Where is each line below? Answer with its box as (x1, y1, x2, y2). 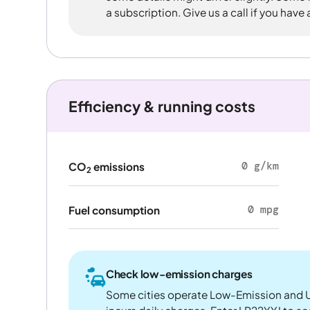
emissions (91, 160, 145, 174)
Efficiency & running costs (68, 96, 255, 116)
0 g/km (241, 159, 279, 174)
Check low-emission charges (105, 266, 253, 280)
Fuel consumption (68, 203, 160, 217)
